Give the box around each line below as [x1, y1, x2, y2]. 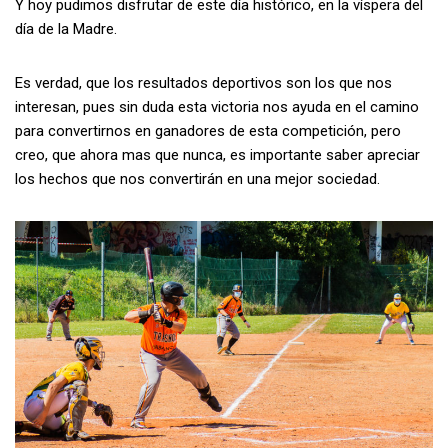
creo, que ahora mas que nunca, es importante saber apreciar [15, 146, 420, 165]
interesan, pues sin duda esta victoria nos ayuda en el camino [15, 98, 419, 117]
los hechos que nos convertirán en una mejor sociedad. [15, 170, 380, 189]
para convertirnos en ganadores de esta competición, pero [15, 122, 401, 141]
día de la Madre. [15, 20, 117, 39]
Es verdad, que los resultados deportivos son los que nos [15, 74, 392, 93]
